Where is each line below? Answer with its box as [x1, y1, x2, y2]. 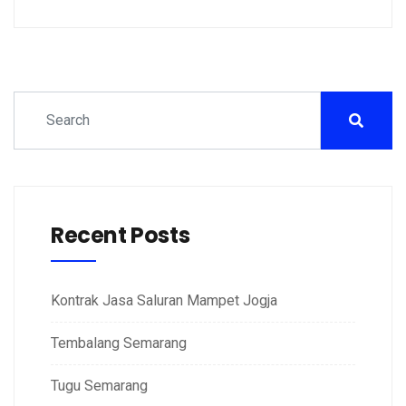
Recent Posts [51, 220, 190, 251]
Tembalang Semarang [51, 334, 187, 353]
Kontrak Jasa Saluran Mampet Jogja [51, 292, 277, 310]
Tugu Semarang [51, 377, 148, 395]
